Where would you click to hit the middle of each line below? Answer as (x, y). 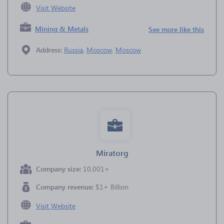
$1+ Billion (112, 187)
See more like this (176, 29)
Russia (73, 50)
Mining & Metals (62, 29)
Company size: (59, 169)
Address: (50, 50)
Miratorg (112, 153)
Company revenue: (66, 187)
